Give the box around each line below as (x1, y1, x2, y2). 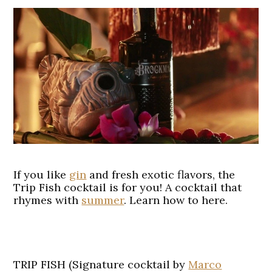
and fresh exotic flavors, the (86, 167, 236, 182)
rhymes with (13, 192, 82, 207)
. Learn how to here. (124, 192, 228, 207)
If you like (13, 167, 70, 182)
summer (81, 192, 124, 207)
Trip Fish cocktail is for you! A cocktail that (13, 180, 242, 194)
